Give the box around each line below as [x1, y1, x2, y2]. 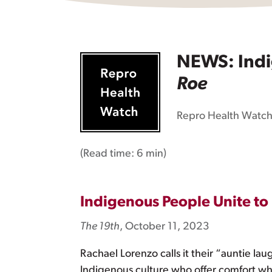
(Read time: [80, 148, 137, 160]
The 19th [80, 220, 120, 233]
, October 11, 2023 [120, 220, 209, 233]
